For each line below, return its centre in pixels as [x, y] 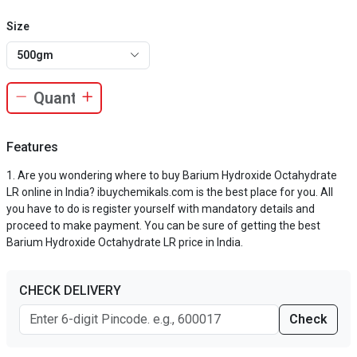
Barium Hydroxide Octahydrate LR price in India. [125, 242]
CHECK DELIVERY [70, 290]
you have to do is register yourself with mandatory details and [161, 209]
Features [32, 147]
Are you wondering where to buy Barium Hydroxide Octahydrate [177, 175]
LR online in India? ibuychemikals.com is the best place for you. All [170, 192]
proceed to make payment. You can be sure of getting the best [163, 226]
